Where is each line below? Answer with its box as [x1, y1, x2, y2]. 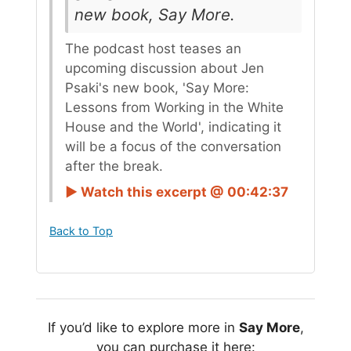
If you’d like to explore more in [47, 320, 239, 336]
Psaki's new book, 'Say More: [65, 79, 249, 96]
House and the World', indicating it [65, 118, 281, 135]
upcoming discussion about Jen [65, 60, 264, 76]
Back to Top [49, 223, 113, 237]
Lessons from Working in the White [65, 99, 284, 115]
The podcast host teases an [65, 40, 241, 56]
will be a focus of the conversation [65, 138, 281, 154]
